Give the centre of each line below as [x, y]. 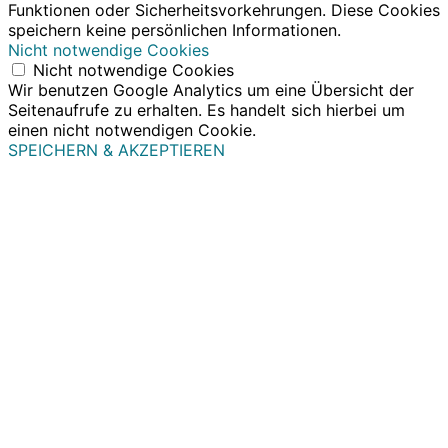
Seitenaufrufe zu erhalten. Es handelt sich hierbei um [206, 109]
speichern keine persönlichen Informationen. [174, 29]
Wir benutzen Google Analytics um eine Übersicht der [211, 89]
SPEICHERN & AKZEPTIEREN [116, 149]
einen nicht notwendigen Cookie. [132, 129]
